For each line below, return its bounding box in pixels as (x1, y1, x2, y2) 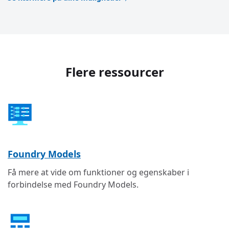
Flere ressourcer (65, 63, 164, 81)
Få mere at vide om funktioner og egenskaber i (8, 166, 189, 178)
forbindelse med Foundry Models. (8, 178, 139, 190)
